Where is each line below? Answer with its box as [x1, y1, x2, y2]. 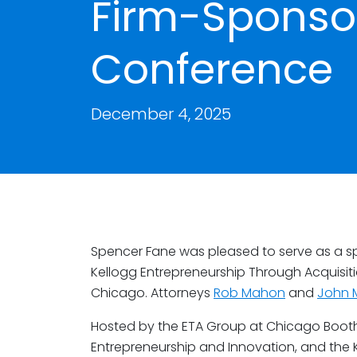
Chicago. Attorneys [91, 284, 214, 302]
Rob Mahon [214, 284, 285, 302]
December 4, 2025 [91, 103, 231, 125]
